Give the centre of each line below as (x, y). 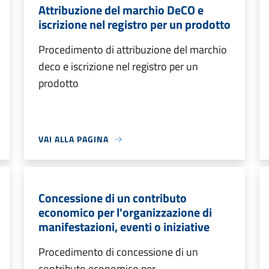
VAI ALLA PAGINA (74, 139)
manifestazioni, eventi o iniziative (124, 227)
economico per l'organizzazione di (125, 212)
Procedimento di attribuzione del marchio (133, 50)
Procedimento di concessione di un (118, 252)
